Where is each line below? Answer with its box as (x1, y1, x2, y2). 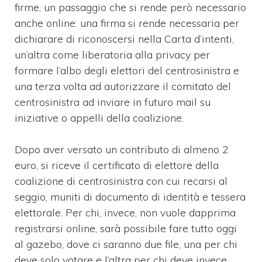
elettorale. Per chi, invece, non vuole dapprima (15, 205, 236, 219)
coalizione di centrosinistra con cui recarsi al (15, 174, 227, 188)
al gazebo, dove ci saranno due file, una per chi (15, 237, 237, 251)
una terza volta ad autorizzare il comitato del (15, 79, 231, 93)
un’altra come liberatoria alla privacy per (15, 47, 210, 61)
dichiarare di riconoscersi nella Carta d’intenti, (15, 32, 234, 46)
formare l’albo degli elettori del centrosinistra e (15, 63, 239, 77)
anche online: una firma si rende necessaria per (15, 16, 239, 30)
